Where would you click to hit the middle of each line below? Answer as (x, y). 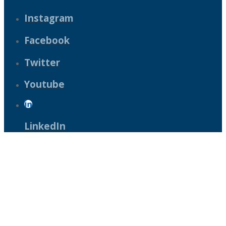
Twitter (42, 62)
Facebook (47, 40)
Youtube (44, 84)
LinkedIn (45, 126)
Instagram (49, 18)
